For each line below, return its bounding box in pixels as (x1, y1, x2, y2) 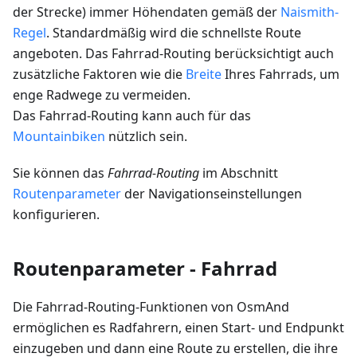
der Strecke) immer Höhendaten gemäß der (13, 3, 280, 22)
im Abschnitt (199, 164, 278, 182)
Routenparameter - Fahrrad (13, 255, 277, 282)
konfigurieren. (13, 206, 100, 224)
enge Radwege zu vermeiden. (13, 86, 190, 104)
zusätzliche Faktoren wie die (13, 65, 186, 84)
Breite (186, 65, 222, 84)
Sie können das (13, 164, 108, 182)
